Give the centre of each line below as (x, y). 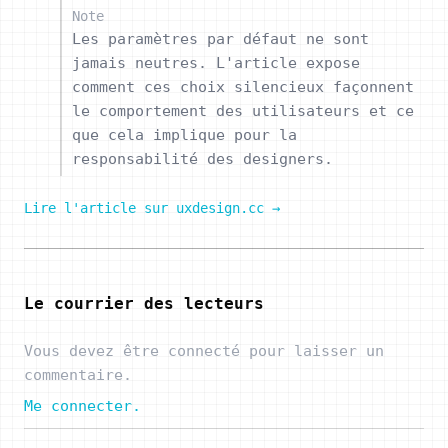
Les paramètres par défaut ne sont (220, 39)
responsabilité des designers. (202, 159)
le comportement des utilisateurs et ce (243, 111)
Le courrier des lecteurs (144, 303)
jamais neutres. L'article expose (216, 63)
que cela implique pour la (184, 135)
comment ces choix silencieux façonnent (243, 87)
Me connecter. (82, 406)
